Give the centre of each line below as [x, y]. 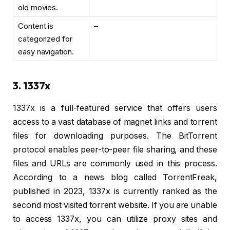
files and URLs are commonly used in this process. [115, 164]
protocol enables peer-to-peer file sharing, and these [115, 150]
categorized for [45, 39]
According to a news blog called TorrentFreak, [115, 178]
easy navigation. [46, 52]
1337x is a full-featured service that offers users [115, 108]
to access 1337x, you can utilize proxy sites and [115, 219]
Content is [36, 26]
